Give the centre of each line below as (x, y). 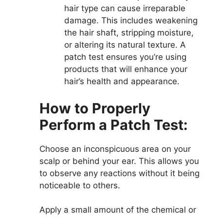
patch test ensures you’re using (125, 57)
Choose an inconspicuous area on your (115, 149)
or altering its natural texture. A (125, 45)
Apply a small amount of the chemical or (118, 210)
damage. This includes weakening (131, 21)
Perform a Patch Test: (114, 125)
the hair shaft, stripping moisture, (129, 33)
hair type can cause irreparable (125, 9)
